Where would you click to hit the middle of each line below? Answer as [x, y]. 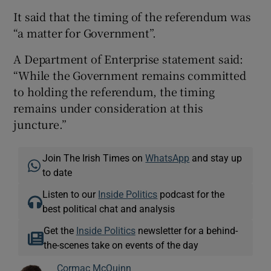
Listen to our [70, 194]
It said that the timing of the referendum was [132, 16]
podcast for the [191, 194]
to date [57, 172]
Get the [60, 230]
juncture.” [40, 124]
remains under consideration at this [108, 107]
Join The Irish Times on [94, 158]
